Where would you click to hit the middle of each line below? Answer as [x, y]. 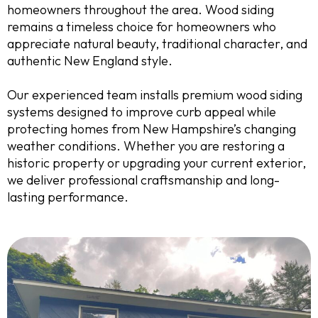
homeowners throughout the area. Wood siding [141, 10]
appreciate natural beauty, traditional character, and [157, 44]
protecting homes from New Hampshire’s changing [152, 129]
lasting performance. [68, 197]
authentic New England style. [90, 61]
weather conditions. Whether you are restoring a [146, 146]
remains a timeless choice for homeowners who [142, 27]
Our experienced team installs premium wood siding [155, 95]
